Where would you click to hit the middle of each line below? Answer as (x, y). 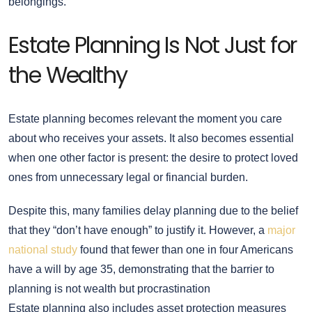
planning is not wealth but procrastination (109, 289)
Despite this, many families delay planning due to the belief (153, 211)
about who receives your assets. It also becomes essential (151, 139)
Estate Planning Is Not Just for (153, 45)
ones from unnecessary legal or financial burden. (128, 178)
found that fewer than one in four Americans (185, 250)
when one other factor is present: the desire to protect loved (153, 158)
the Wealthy (68, 75)
